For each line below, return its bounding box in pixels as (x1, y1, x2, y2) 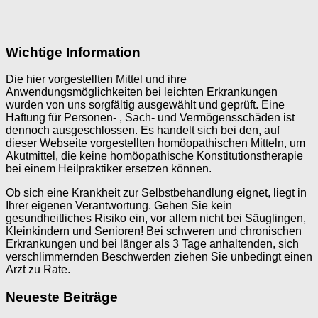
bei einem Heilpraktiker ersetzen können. (6, 163, 212, 175)
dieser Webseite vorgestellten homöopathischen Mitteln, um (6, 137, 305, 150)
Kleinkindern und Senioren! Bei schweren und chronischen (6, 225, 302, 238)
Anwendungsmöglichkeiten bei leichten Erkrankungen (6, 86, 278, 99)
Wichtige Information (6, 44, 141, 60)
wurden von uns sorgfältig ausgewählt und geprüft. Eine (6, 99, 285, 111)
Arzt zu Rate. (6, 263, 70, 276)
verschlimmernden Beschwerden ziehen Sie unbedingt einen (6, 251, 312, 263)
